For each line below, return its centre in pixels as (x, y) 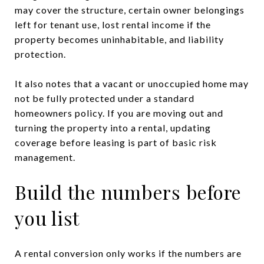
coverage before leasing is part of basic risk (116, 142)
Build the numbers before (128, 192)
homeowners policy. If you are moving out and (119, 113)
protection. (40, 54)
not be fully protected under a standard (105, 98)
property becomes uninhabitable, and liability (119, 39)
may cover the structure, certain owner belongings (130, 9)
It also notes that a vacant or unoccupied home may (132, 83)
